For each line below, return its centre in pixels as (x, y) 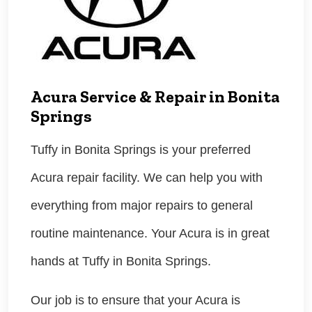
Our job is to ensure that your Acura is (135, 301)
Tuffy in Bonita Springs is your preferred (141, 150)
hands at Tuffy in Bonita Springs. (121, 262)
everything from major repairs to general (142, 206)
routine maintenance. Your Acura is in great (150, 234)
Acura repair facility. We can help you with (147, 178)
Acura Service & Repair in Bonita (155, 97)
